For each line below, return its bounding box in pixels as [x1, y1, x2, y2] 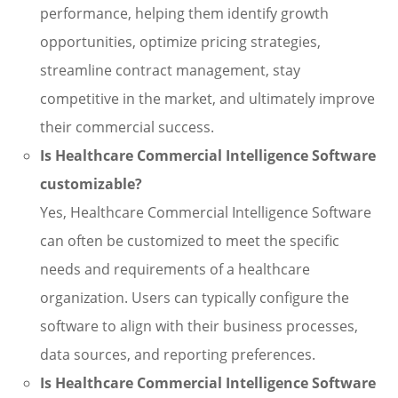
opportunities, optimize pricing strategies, [40, 32, 321, 52]
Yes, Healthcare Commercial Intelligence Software [40, 203, 371, 222]
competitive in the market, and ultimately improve [40, 89, 375, 108]
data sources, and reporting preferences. [40, 345, 315, 364]
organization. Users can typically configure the [40, 288, 349, 307]
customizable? [40, 174, 142, 194]
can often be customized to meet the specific [40, 231, 339, 251]
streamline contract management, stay [40, 60, 300, 80]
